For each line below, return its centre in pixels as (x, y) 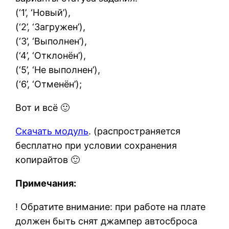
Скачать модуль (52, 131)
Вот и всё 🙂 (43, 108)
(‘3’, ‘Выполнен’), (51, 41)
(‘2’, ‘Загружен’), (51, 27)
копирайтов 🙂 (48, 160)
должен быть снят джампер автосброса (107, 221)
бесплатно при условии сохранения (96, 146)
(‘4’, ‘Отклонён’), (51, 56)
